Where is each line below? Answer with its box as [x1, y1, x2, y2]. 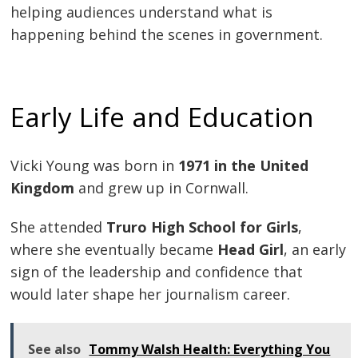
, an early [284, 240, 347, 260]
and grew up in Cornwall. [74, 177, 249, 197]
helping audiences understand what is [10, 2, 273, 22]
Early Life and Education [10, 97, 315, 135]
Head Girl [217, 240, 284, 260]
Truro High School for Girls [106, 217, 299, 237]
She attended [10, 217, 107, 237]
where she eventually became [10, 240, 218, 260]
